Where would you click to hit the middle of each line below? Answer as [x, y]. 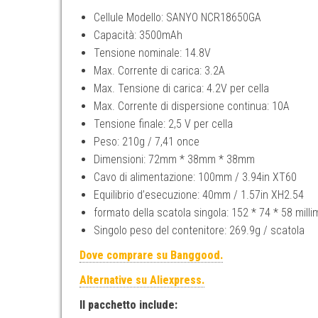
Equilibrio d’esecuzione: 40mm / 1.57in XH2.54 [199, 194]
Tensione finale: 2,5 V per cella [163, 124]
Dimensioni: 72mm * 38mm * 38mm [174, 159]
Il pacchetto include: [128, 305]
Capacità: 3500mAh [138, 35]
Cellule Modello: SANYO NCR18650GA [177, 17]
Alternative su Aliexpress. [142, 280]
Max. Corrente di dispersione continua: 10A [192, 106]
